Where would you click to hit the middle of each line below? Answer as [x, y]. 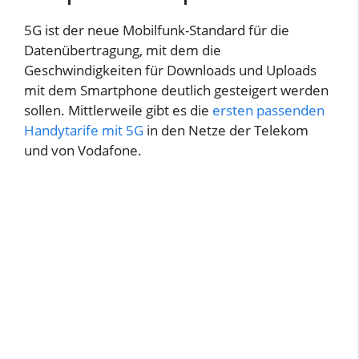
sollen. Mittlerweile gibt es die [118, 110]
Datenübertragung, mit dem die [123, 50]
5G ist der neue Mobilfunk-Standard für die [157, 30]
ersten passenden [268, 110]
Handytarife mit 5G [84, 130]
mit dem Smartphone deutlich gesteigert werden [176, 90]
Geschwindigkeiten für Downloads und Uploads [170, 70]
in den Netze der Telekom [226, 130]
